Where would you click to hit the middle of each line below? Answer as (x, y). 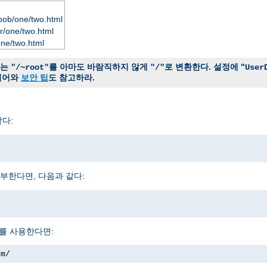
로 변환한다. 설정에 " (205, 66)
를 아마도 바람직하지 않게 (100, 66)
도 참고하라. (72, 77)
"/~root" (30, 67)
